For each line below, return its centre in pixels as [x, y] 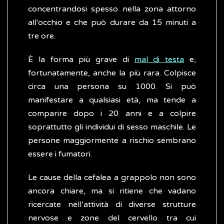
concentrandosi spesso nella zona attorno [112, 9]
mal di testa [159, 60]
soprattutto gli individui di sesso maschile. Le [112, 127]
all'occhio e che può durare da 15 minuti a [112, 23]
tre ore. [42, 36]
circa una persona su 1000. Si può [112, 87]
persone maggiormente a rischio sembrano [112, 141]
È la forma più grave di [81, 60]
